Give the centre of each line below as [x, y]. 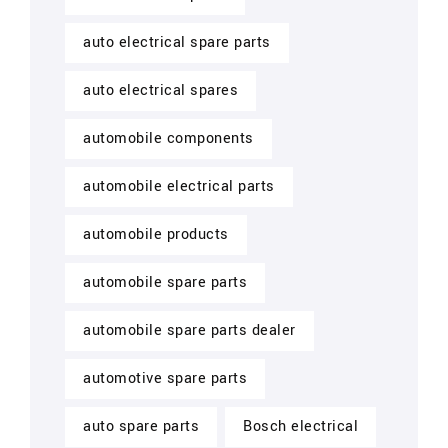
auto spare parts [141, 426]
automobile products [156, 234]
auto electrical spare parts [177, 42]
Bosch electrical [300, 426]
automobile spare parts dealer [189, 330]
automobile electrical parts [179, 186]
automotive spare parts [165, 378]
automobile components [168, 138]
